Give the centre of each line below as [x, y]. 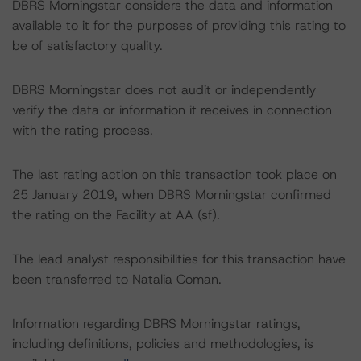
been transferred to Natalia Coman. [117, 279]
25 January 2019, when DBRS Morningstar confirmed [172, 195]
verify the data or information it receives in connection [172, 110]
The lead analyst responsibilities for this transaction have [179, 259]
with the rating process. [83, 130]
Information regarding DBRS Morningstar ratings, [156, 324]
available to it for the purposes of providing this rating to [179, 25]
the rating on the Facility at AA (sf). [116, 215]
